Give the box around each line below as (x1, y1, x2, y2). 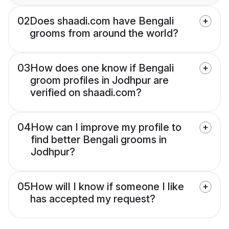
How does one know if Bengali (30, 62, 174, 75)
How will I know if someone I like (30, 180, 184, 193)
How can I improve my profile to (31, 121, 181, 134)
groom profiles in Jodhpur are (30, 74, 169, 87)
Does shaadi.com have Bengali (30, 15, 174, 28)
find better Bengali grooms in (31, 133, 167, 146)
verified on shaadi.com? (30, 86, 142, 99)
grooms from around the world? (30, 27, 178, 40)
